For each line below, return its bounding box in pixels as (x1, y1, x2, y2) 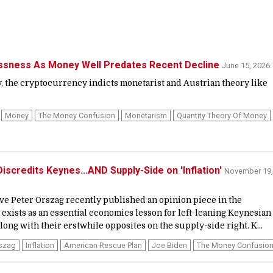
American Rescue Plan (64, 241, 142, 250)
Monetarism (125, 111, 167, 120)
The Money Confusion (38, 111, 115, 120)
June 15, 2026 (222, 61, 270, 70)
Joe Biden (152, 241, 187, 250)
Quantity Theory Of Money (177, 111, 267, 120)
